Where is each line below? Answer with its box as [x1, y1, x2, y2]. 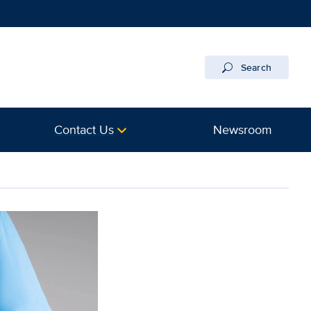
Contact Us [53, 121, 114, 138]
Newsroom [212, 121, 272, 138]
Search [240, 60, 271, 74]
